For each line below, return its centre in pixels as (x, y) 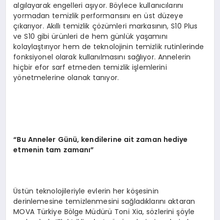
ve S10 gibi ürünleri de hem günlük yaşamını (90, 37)
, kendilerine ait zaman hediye (133, 140)
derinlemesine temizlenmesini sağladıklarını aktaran (104, 202)
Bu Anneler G (40, 140)
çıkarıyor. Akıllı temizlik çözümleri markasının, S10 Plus (106, 26)
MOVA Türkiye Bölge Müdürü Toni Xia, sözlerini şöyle (104, 212)
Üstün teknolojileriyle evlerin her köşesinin (86, 191)
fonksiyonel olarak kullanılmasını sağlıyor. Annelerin (102, 57)
